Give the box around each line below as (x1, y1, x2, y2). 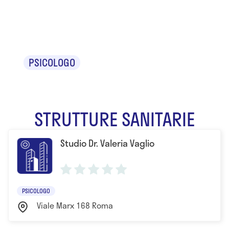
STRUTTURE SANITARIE (34, 105, 195, 133)
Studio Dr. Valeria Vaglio (60, 136, 154, 150)
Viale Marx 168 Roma (37, 199, 113, 212)
